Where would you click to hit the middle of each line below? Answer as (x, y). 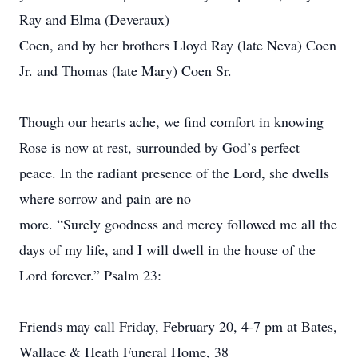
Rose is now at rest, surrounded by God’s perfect (159, 147)
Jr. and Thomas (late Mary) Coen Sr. (125, 70)
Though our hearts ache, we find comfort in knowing (171, 121)
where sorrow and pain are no (105, 198)
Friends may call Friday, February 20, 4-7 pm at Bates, (178, 326)
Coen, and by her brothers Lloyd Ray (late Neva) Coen (178, 45)
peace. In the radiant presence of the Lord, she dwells (174, 173)
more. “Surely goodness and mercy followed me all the (178, 224)
